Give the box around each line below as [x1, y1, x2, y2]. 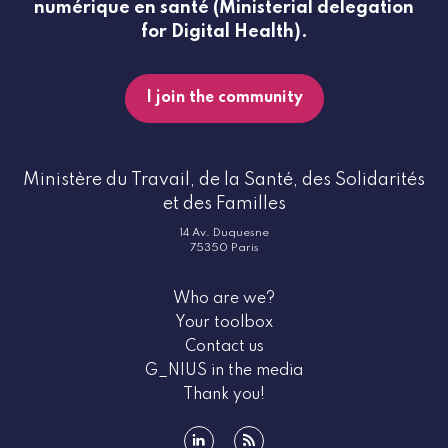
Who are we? [173, 291, 275, 308]
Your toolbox [175, 315, 273, 332]
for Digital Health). [140, 23, 308, 42]
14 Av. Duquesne [179, 227, 269, 240]
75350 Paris [189, 242, 259, 255]
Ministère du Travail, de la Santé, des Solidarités [23, 171, 425, 190]
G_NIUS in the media [145, 363, 303, 380]
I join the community [145, 90, 303, 107]
